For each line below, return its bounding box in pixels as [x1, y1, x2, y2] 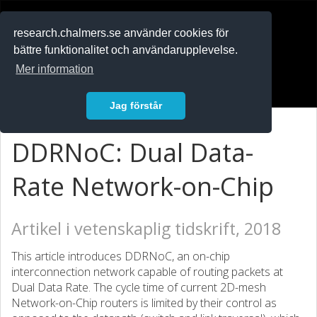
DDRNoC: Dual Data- [11, 135, 253, 170]
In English [21, 52, 67, 66]
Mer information [16, 63, 94, 76]
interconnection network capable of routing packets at [11, 264, 283, 279]
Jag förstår [110, 100, 162, 112]
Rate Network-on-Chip [11, 169, 274, 204]
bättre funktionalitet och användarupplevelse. [13, 44, 238, 57]
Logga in [21, 76, 64, 91]
